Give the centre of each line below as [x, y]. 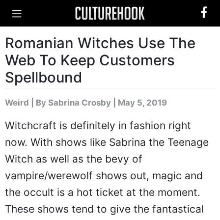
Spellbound [43, 77]
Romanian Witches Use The [100, 43]
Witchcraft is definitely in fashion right [98, 125]
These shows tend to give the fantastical [104, 209]
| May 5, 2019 [139, 103]
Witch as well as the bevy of [74, 159]
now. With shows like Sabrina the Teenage [107, 142]
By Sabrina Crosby [73, 103]
